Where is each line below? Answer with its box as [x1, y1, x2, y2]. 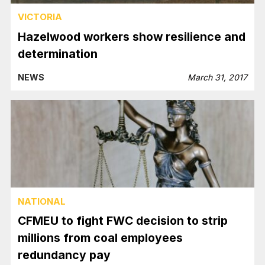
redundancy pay [18, 248, 111, 263]
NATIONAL [18, 195, 66, 207]
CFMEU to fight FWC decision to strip [18, 214, 228, 228]
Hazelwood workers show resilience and [18, 29, 246, 44]
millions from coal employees [18, 231, 183, 245]
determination [18, 46, 98, 61]
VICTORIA [18, 11, 63, 23]
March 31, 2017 [187, 72, 247, 82]
